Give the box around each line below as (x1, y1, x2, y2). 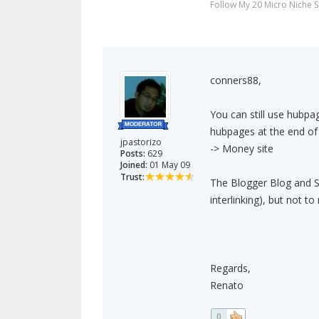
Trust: (120, 171, 145, 184)
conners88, (209, 73, 261, 88)
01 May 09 (147, 159, 190, 172)
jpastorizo (120, 136, 162, 149)
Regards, (209, 261, 251, 276)
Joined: (120, 159, 147, 172)
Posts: (120, 147, 145, 160)
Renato (209, 278, 244, 293)
